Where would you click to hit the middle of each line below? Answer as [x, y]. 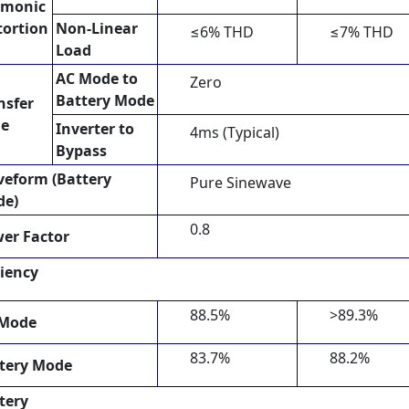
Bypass [81, 150]
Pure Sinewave [241, 182]
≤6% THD [222, 31]
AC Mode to [97, 78]
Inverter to [95, 128]
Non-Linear [97, 28]
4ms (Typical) [235, 132]
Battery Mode [105, 100]
